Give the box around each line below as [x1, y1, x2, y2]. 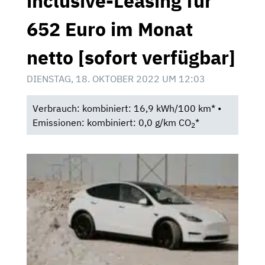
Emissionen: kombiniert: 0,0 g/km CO [32, 116, 191, 128]
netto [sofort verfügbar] [27, 44, 235, 70]
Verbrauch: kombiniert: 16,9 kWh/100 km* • [32, 102, 221, 114]
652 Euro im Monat [27, 16, 193, 41]
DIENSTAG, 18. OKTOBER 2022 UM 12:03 [27, 72, 205, 85]
